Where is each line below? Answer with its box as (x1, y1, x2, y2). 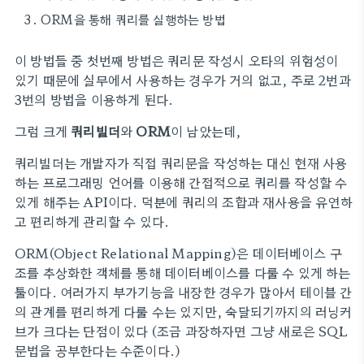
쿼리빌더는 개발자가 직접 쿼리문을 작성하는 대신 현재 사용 (15, 153, 348, 172)
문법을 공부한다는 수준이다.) (15, 340, 181, 360)
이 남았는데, (171, 121, 241, 141)
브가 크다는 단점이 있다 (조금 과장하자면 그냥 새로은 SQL (15, 321, 348, 340)
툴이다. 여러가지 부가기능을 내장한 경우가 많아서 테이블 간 (15, 282, 353, 301)
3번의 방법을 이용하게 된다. (15, 89, 174, 109)
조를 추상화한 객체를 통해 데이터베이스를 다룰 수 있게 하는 (15, 262, 351, 282)
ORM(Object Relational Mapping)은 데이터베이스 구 (15, 243, 343, 262)
